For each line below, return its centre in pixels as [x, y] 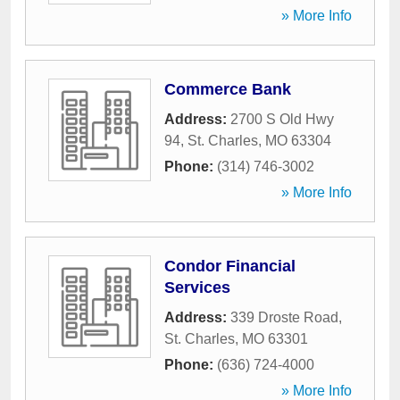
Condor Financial [230, 266]
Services [197, 287]
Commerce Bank [228, 89]
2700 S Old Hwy [282, 119]
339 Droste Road [284, 317]
